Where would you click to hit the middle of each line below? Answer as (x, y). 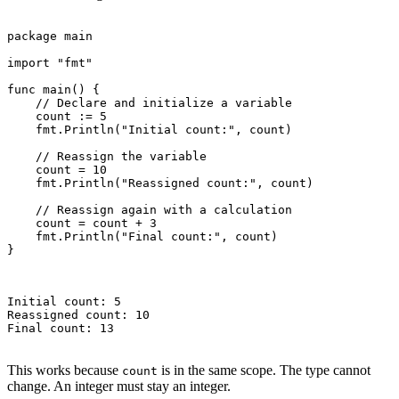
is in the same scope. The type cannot (264, 370)
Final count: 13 (61, 329)
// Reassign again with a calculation (150, 210)
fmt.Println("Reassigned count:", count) (160, 183)
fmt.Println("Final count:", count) (142, 237)
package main (50, 37)
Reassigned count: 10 (78, 315)
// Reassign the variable (107, 157)
